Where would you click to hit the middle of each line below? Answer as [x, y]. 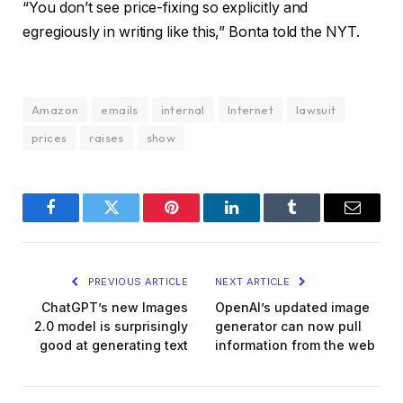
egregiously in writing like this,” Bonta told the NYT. [191, 31]
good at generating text [114, 345]
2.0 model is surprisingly [111, 327]
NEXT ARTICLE [254, 282]
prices [49, 138]
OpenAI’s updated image [292, 308]
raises [107, 138]
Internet [250, 110]
